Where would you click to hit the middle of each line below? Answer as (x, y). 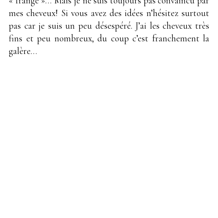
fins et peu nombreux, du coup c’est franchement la (109, 38)
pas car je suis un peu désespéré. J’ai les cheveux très (109, 26)
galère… (23, 51)
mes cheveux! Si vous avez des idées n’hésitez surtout (109, 13)
